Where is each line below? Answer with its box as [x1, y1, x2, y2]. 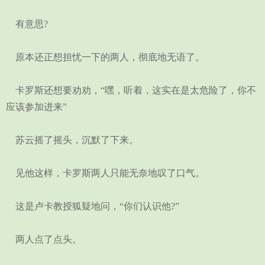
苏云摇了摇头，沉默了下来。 [6, 135, 138, 145]
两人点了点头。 [6, 234, 82, 244]
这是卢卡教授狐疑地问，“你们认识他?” [6, 201, 179, 211]
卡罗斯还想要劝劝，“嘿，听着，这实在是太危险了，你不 [6, 85, 256, 95]
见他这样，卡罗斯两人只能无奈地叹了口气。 [6, 168, 205, 178]
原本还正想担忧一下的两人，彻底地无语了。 [6, 52, 205, 62]
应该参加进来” [6, 102, 67, 112]
